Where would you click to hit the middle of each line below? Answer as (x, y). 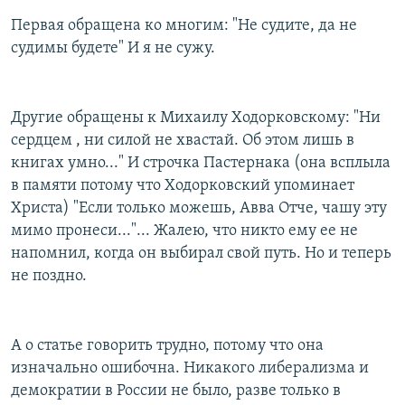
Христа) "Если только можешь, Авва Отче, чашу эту (199, 208)
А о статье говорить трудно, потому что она (167, 345)
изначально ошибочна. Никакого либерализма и (190, 368)
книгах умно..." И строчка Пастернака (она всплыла (201, 163)
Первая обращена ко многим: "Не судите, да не (184, 25)
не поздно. (49, 276)
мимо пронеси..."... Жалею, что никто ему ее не (184, 231)
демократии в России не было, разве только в (176, 391)
